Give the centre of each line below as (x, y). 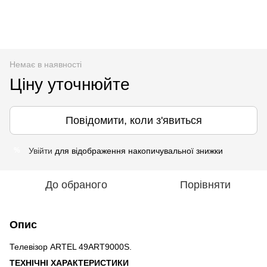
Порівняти (205, 184)
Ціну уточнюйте (70, 84)
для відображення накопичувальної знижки (138, 150)
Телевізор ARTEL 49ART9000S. (71, 246)
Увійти (41, 150)
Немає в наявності (46, 64)
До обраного (76, 184)
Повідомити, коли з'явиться (133, 120)
